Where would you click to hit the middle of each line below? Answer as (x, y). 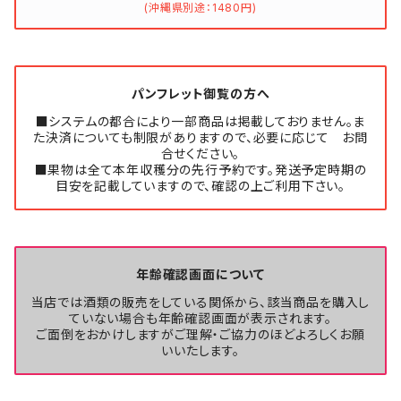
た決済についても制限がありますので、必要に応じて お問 (200, 137)
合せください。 (200, 154)
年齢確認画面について (200, 274)
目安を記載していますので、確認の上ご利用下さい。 (200, 186)
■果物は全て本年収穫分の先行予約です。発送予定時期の (200, 170)
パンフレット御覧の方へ (200, 94)
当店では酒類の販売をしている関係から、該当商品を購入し (200, 302)
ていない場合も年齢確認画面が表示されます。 (200, 318)
